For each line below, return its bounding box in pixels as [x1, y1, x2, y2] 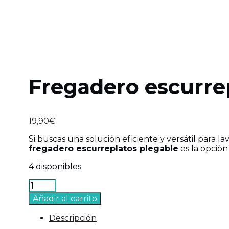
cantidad [28, 208, 64, 218]
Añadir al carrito [33, 193, 97, 203]
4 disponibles [29, 161, 81, 171]
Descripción [49, 213, 97, 223]
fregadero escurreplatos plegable [29, 143, 178, 153]
